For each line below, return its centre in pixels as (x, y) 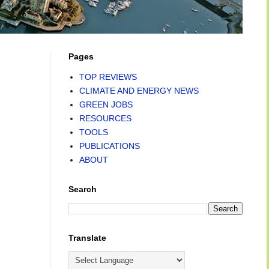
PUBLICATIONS (109, 146)
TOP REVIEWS (108, 77)
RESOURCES (105, 118)
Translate (87, 238)
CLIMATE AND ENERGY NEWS (139, 90)
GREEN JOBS (106, 104)
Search (83, 189)
